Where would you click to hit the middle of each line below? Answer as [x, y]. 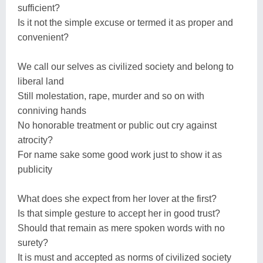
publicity [35, 169]
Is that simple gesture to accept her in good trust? [119, 213]
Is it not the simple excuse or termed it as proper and [125, 22]
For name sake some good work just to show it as [120, 154]
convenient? [43, 37]
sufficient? [39, 8]
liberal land [41, 81]
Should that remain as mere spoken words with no [121, 228]
